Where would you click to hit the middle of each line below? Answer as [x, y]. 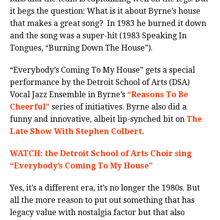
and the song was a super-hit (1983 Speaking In [98, 35]
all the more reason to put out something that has [102, 200]
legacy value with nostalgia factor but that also [97, 212]
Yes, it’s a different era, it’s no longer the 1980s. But [105, 188]
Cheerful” [30, 107]
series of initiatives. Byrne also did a [118, 107]
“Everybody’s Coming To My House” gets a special [102, 70]
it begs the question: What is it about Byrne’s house [105, 11]
